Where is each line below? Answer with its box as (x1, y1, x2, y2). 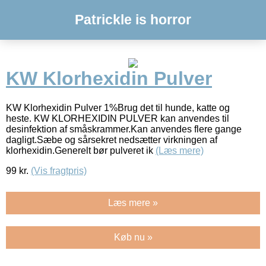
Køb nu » (113, 232, 153, 242)
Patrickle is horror (75, 12, 191, 27)
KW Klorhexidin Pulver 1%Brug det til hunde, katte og (6, 102, 230, 113)
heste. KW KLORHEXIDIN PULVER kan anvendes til (6, 113, 229, 123)
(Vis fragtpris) (31, 165, 87, 176)
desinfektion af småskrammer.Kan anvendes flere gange (6, 123, 242, 134)
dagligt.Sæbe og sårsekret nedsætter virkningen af (6, 134, 217, 145)
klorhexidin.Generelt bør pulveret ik (6, 145, 156, 156)
